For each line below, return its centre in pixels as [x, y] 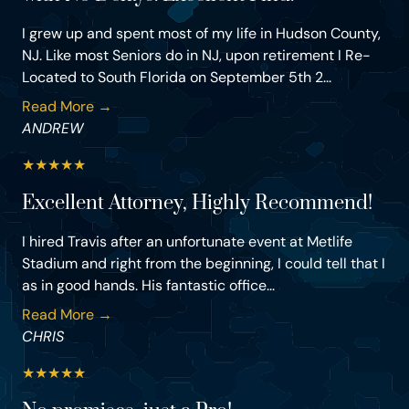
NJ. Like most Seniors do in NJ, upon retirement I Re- [196, 56]
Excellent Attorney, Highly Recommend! [197, 204]
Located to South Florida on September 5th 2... [177, 78]
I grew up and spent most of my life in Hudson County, [201, 34]
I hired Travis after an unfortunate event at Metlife [187, 242]
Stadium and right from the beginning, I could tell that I [204, 264]
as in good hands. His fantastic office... [148, 286]
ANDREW [52, 129]
